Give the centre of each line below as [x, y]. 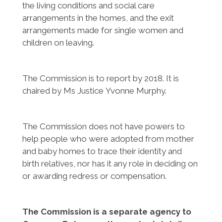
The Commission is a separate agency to [107, 212]
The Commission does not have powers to [103, 126]
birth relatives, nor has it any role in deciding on [110, 164]
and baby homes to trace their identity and [102, 151]
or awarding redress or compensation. [94, 176]
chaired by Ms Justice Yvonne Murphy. [94, 91]
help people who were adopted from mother [108, 139]
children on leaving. [58, 43]
